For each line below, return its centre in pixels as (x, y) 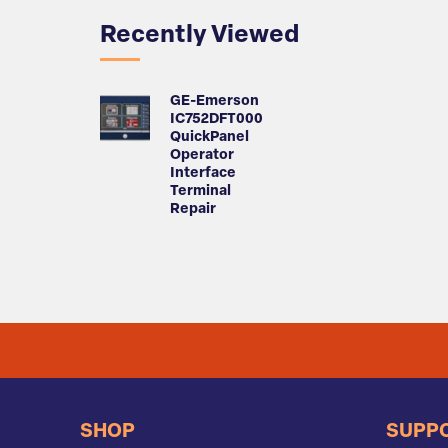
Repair (193, 210)
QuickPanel (209, 138)
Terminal (200, 192)
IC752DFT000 (216, 120)
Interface (203, 174)
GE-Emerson (214, 102)
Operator (202, 156)
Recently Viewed (199, 36)
